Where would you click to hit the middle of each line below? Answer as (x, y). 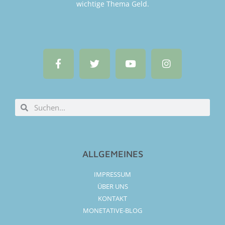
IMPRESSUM (113, 175)
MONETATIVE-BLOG (113, 211)
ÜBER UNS (113, 187)
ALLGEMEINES (113, 154)
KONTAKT (113, 199)
